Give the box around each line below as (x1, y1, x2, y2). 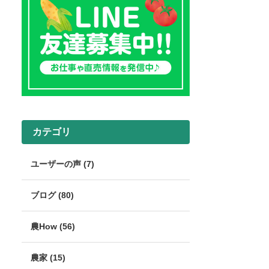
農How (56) (31, 222, 75, 232)
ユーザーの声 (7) (31, 159, 94, 169)
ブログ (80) (31, 190, 74, 201)
